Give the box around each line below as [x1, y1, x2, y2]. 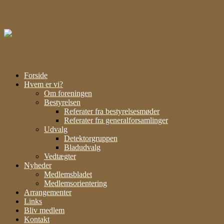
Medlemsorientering [44, 179, 107, 187]
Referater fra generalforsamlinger [64, 116, 168, 124]
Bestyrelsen [44, 98, 80, 106]
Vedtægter [44, 152, 76, 160]
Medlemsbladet [44, 170, 92, 178]
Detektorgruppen [64, 134, 117, 142]
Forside [24, 71, 47, 79]
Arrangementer [24, 188, 71, 196]
